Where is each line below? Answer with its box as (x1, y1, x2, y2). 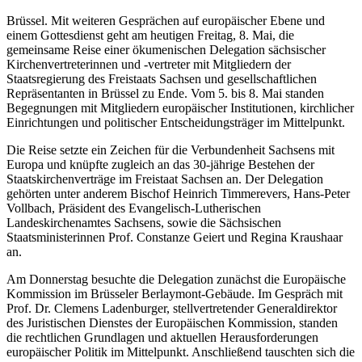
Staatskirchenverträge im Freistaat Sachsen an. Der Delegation (6, 172, 323, 187)
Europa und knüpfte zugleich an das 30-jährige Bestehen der (6, 158, 314, 172)
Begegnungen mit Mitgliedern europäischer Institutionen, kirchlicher (6, 101, 354, 116)
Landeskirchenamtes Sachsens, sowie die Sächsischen (6, 216, 281, 230)
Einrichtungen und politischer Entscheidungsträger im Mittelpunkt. (6, 116, 345, 130)
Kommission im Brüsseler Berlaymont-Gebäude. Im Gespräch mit (6, 287, 343, 301)
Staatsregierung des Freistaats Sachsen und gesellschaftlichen (6, 72, 317, 86)
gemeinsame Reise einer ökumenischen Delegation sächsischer (6, 43, 326, 57)
